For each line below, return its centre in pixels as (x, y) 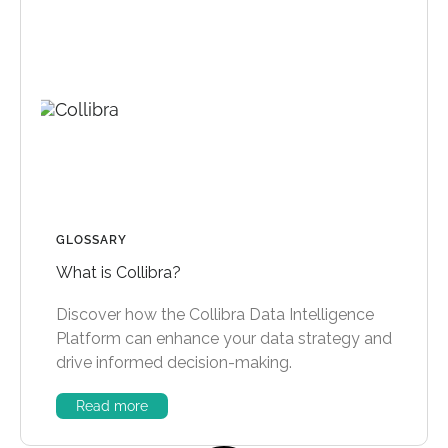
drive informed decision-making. (174, 363)
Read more (112, 406)
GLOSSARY (91, 240)
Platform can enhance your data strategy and (224, 339)
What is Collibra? (118, 273)
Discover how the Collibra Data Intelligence (215, 315)
